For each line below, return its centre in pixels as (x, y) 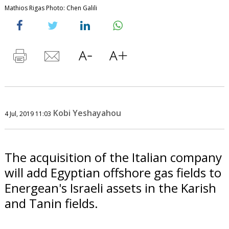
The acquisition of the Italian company (113, 157)
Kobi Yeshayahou (87, 113)
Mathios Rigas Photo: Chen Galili (51, 8)
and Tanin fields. (51, 203)
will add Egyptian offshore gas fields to (113, 172)
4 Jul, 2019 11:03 (28, 113)
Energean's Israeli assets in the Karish (110, 188)
